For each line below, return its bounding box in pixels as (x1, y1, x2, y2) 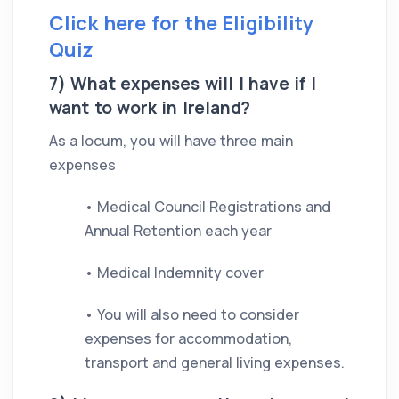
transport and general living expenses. (85, 353, 345, 372)
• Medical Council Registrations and (85, 197, 330, 216)
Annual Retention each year (85, 221, 272, 240)
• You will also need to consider (85, 305, 299, 324)
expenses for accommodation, (85, 329, 292, 348)
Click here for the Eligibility (49, 10, 313, 37)
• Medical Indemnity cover (85, 263, 264, 282)
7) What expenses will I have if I (49, 72, 316, 95)
